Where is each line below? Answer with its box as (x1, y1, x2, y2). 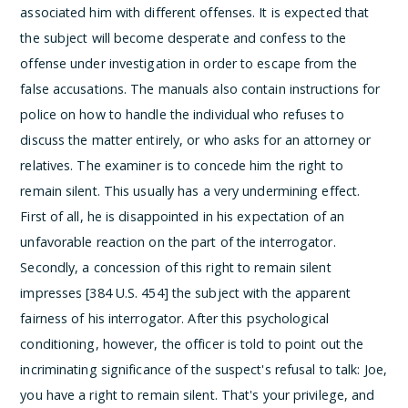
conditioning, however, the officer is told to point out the (20, 334, 364, 352)
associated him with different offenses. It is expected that (20, 3, 370, 21)
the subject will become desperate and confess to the (20, 28, 347, 46)
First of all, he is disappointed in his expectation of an (20, 207, 345, 225)
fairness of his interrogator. (20, 309, 189, 327)
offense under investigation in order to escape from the (20, 54, 357, 72)
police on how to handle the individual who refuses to (20, 105, 344, 123)
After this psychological (188, 309, 329, 327)
